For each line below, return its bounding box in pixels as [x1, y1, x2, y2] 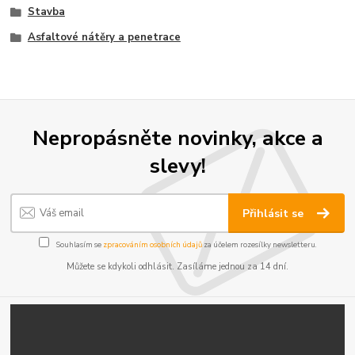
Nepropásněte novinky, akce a [32, 123, 323, 152]
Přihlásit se [242, 206, 307, 222]
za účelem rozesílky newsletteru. [201, 239, 317, 250]
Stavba [27, 4, 65, 19]
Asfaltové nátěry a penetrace [27, 29, 181, 44]
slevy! [149, 151, 206, 180]
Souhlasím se [54, 239, 103, 250]
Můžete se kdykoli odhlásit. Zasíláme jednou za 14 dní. [67, 260, 288, 273]
